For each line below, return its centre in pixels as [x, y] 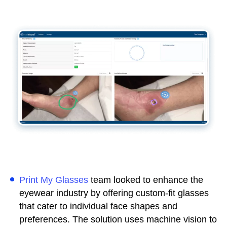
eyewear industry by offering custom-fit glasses [114, 193]
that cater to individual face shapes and [98, 206]
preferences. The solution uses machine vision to [118, 219]
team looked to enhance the [146, 180]
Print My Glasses [54, 180]
